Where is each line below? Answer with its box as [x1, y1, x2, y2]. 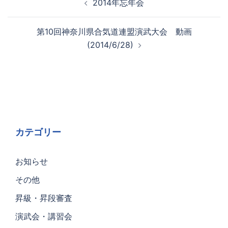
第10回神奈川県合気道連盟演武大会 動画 [36, 26, 192, 37]
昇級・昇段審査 [15, 192, 72, 203]
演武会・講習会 [15, 211, 72, 221]
